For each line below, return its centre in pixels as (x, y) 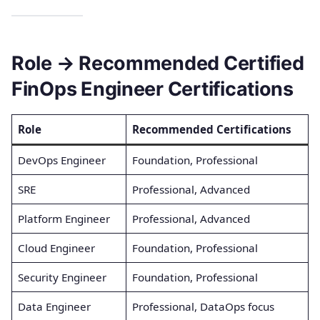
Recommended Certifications (211, 129)
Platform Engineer (64, 218)
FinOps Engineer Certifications (152, 89)
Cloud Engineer (56, 247)
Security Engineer (62, 277)
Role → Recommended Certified (158, 64)
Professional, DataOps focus (203, 306)
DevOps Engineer (61, 160)
